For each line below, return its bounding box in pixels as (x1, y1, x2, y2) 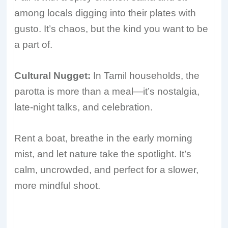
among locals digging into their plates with (14, 7, 196, 18)
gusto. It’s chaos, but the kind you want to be (14, 23, 209, 34)
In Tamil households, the (91, 70, 200, 81)
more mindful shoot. (14, 180, 101, 191)
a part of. (14, 39, 53, 50)
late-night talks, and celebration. (14, 102, 153, 113)
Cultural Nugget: (14, 70, 91, 81)
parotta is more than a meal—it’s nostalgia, (14, 86, 200, 97)
